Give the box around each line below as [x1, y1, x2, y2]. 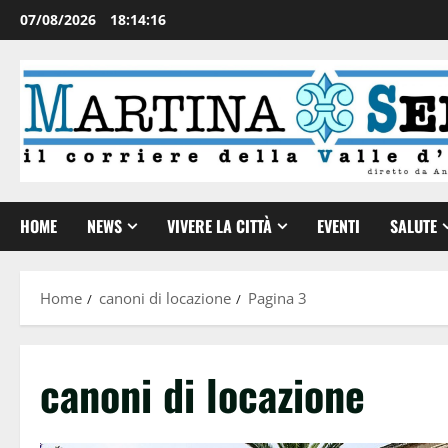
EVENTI [317, 213, 360, 238]
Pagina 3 [248, 287, 307, 308]
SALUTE [390, 213, 437, 238]
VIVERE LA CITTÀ [167, 213, 272, 238]
